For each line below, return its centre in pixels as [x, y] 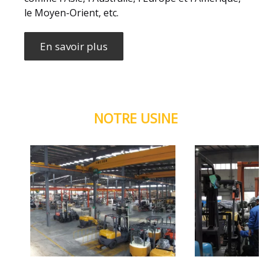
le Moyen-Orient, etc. [71, 12]
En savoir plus [74, 46]
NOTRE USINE [135, 118]
